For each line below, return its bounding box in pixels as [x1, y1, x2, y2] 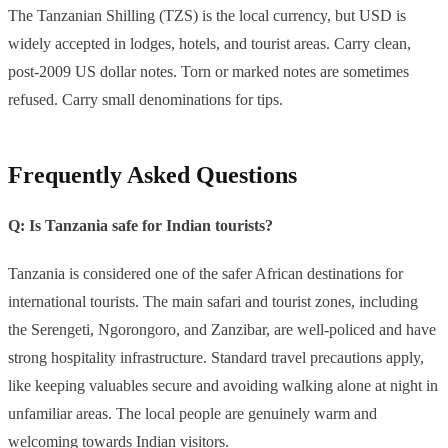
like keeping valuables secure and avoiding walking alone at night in [8, 377, 438, 395]
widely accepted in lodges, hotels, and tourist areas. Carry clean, [8, 35, 411, 53]
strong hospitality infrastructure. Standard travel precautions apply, [8, 349, 424, 367]
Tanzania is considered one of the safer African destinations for [8, 265, 403, 283]
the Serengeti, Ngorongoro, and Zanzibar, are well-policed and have [8, 321, 436, 339]
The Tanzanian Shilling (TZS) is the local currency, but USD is [8, 7, 406, 25]
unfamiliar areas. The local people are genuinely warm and [8, 405, 377, 423]
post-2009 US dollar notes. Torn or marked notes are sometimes [8, 63, 409, 81]
